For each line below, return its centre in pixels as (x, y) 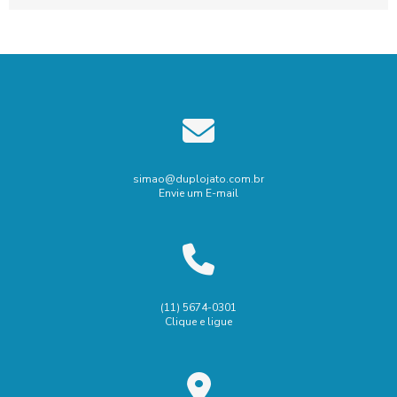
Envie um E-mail (198, 193)
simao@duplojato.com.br (198, 179)
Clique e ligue (198, 321)
